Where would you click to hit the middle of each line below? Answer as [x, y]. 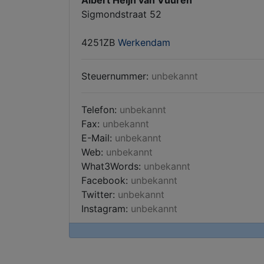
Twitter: [100, 194]
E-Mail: [98, 138]
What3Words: [113, 166]
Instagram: [106, 209]
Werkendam [144, 42]
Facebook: [106, 180]
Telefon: [100, 110]
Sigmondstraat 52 [121, 14]
